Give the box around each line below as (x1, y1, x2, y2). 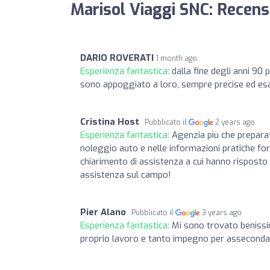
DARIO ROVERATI (80, 51, 154, 64)
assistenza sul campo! (80, 168, 171, 181)
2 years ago (215, 117, 256, 127)
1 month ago (156, 53, 197, 63)
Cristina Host (80, 115, 139, 128)
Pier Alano (80, 206, 126, 218)
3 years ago (202, 207, 242, 218)
